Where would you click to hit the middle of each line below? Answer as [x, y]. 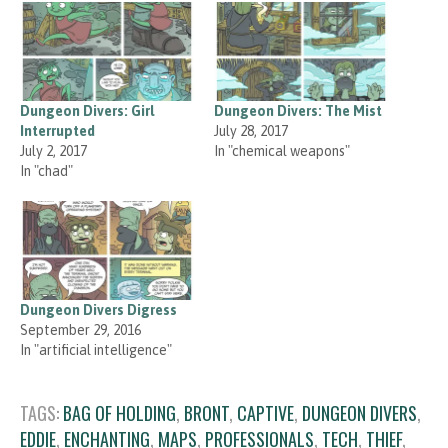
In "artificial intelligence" [96, 350]
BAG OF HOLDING [119, 413]
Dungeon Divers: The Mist [298, 111]
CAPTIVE [265, 413]
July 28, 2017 [251, 131]
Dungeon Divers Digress [98, 310]
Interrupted [57, 131]
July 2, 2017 [53, 151]
